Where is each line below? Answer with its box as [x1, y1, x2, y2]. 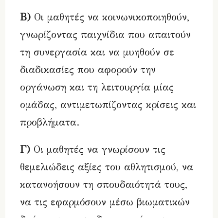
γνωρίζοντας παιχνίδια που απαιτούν [20, 28, 191, 41]
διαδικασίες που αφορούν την [20, 63, 156, 76]
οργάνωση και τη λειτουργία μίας [20, 81, 174, 93]
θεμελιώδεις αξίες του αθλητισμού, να [20, 161, 194, 173]
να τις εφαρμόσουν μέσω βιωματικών [20, 196, 190, 208]
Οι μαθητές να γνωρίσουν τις [30, 143, 166, 156]
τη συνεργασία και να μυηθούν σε [20, 46, 175, 58]
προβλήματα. [20, 116, 80, 128]
